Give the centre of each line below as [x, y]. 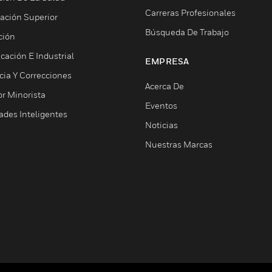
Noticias [161, 125]
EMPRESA [167, 61]
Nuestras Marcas [179, 144]
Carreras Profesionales [190, 12]
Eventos [161, 105]
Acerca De [165, 86]
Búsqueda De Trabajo [187, 32]
